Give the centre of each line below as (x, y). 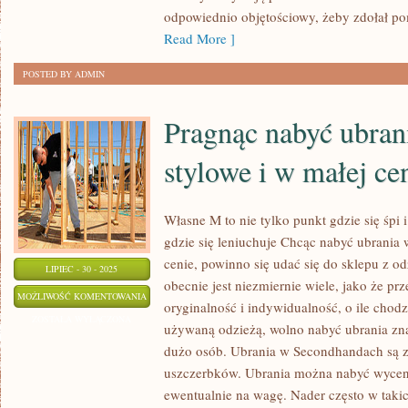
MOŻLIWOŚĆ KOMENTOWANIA (82, 296)
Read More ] (199, 38)
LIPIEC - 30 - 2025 (82, 269)
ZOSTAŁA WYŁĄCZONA (82, 319)
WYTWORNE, (173, 363)
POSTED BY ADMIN (64, 74)
